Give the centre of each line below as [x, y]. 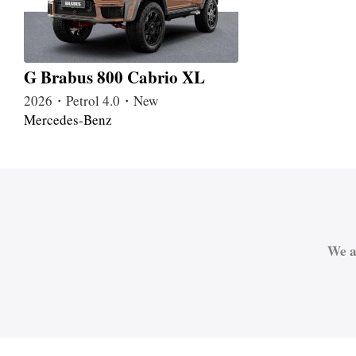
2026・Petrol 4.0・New [91, 101]
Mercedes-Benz [68, 120]
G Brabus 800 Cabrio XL [114, 77]
